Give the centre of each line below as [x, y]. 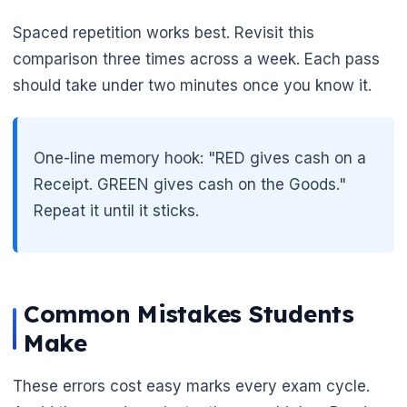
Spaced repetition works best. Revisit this [164, 32]
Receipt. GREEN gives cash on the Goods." [190, 184]
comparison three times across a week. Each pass [196, 59]
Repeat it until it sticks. [116, 210]
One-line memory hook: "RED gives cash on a [200, 158]
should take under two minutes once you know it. [192, 85]
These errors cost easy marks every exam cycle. [191, 386]
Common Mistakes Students [189, 313]
